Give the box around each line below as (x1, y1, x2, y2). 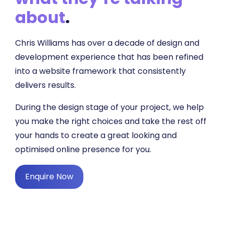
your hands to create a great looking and (15, 130, 177, 142)
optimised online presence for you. (15, 144, 151, 156)
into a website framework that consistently (15, 65, 186, 77)
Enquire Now (25, 171, 73, 183)
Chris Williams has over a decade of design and (15, 37, 199, 49)
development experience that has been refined (15, 51, 203, 63)
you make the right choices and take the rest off (15, 116, 206, 128)
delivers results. (15, 79, 76, 91)
